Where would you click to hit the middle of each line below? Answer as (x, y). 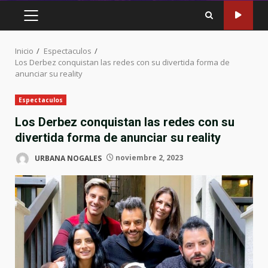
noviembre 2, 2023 (148, 158)
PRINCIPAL (53, 34)
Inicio (24, 51)
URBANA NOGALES (67, 158)
